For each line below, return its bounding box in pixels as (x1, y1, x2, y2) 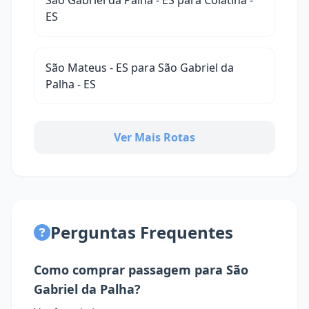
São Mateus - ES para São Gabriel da (46, 60, 234, 75)
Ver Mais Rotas (114, 130, 195, 145)
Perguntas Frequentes (50, 221, 233, 243)
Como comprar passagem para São (34, 261, 248, 278)
